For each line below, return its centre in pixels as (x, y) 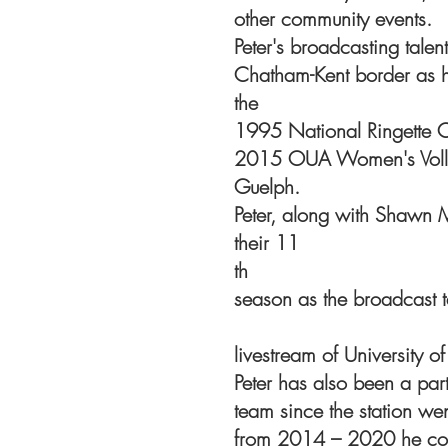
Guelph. (267, 186)
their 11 (266, 242)
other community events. (333, 18)
